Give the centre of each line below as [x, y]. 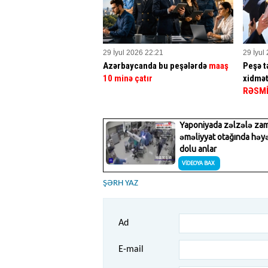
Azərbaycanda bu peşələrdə [156, 66]
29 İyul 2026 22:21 [133, 52]
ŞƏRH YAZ [121, 183]
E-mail [131, 249]
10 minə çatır [128, 78]
